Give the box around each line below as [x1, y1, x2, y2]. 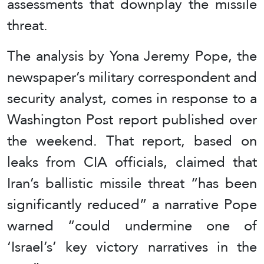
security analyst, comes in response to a [7, 84, 257, 111]
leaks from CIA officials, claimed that [7, 148, 257, 175]
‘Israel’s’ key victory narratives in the [7, 233, 257, 260]
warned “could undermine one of [7, 212, 257, 239]
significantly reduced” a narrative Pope [7, 190, 257, 217]
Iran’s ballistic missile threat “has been [7, 169, 257, 196]
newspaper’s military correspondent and [7, 63, 257, 90]
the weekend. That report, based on [7, 127, 257, 154]
